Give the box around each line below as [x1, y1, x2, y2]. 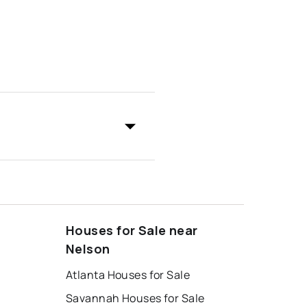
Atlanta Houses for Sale [66, 267, 191, 282]
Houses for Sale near [66, 221, 198, 238]
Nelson [66, 240, 110, 257]
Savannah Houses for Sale [66, 290, 205, 306]
